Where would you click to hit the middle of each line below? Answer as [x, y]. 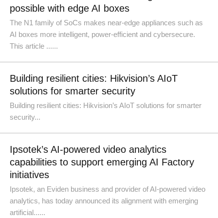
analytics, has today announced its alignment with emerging [104, 201]
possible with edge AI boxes [70, 8]
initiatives [29, 175]
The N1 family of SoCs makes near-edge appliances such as [106, 23]
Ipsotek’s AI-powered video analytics [88, 149]
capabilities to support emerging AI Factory [102, 162]
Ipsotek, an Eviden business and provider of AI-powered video [108, 189]
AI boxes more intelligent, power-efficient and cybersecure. [102, 34]
